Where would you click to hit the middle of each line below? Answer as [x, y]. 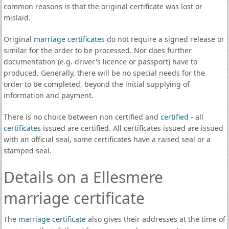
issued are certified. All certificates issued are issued [132, 128]
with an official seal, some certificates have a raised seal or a [107, 139]
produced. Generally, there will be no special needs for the [104, 73]
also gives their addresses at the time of [155, 219]
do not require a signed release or [164, 39]
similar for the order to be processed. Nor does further [97, 50]
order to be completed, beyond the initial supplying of [96, 84]
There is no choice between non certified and [82, 117]
